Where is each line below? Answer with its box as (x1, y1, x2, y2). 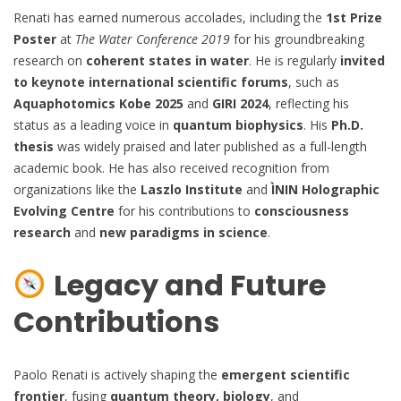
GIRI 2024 (212, 94, 269, 112)
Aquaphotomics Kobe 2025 (13, 94, 183, 112)
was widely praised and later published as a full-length (54, 137, 367, 155)
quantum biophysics (173, 115, 303, 133)
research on (13, 51, 86, 69)
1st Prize (326, 8, 382, 26)
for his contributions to (115, 201, 254, 219)
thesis (13, 137, 54, 155)
